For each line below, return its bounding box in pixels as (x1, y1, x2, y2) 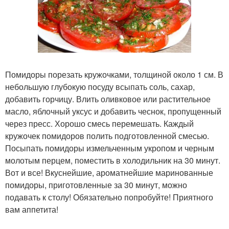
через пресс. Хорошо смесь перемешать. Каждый (5, 117, 194, 129)
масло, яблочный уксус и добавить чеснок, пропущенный (5, 105, 221, 117)
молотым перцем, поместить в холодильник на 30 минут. (5, 154, 220, 166)
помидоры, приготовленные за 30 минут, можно (5, 178, 187, 191)
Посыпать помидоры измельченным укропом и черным (5, 142, 214, 154)
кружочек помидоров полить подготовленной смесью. (5, 129, 209, 142)
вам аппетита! (5, 203, 58, 215)
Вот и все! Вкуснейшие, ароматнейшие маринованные (5, 166, 213, 178)
